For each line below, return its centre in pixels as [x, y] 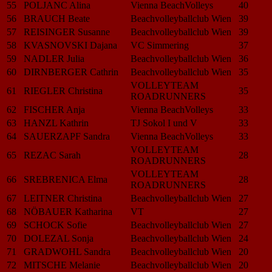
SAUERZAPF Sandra [67, 136]
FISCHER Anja [54, 109]
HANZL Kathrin [56, 123]
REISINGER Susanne [67, 32]
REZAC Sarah [52, 155]
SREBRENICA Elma [66, 179]
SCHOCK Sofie [55, 225]
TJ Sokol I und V [164, 123]
